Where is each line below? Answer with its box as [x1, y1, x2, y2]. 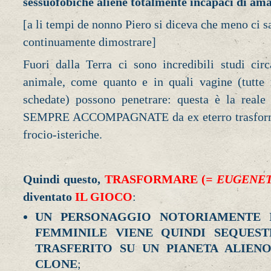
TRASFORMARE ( [100, 172, 206, 186]
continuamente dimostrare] [22, 35, 156, 49]
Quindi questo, [22, 172, 101, 186]
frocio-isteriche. [22, 128, 102, 142]
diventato [22, 189, 75, 203]
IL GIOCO [74, 189, 132, 203]
